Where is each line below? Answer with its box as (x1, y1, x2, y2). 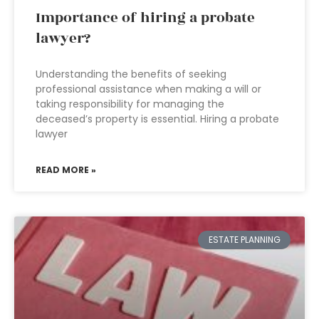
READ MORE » (36, 164, 96, 176)
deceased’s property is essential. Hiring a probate (36, 112, 279, 126)
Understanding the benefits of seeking (36, 67, 226, 81)
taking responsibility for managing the (36, 97, 224, 111)
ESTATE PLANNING (208, 234, 281, 246)
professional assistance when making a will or (36, 82, 261, 96)
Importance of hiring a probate (36, 7, 255, 28)
